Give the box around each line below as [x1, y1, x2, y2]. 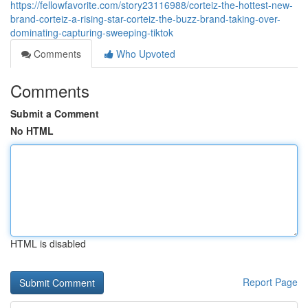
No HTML [10, 124, 54, 137]
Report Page [243, 275, 298, 289]
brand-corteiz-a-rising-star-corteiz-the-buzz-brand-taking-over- [10, 12, 280, 25]
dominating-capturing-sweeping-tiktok [10, 25, 173, 39]
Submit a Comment [10, 107, 99, 120]
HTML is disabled [10, 236, 86, 250]
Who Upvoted [113, 47, 175, 60]
